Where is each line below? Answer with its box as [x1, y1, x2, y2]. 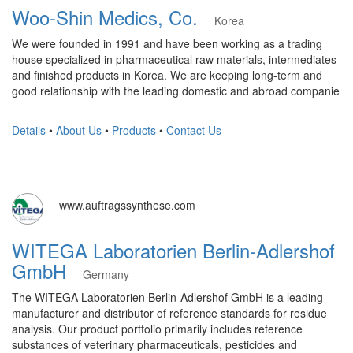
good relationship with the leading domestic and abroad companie [12, 83, 340, 98]
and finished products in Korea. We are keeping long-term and [12, 67, 322, 83]
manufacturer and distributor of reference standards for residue [12, 305, 327, 321]
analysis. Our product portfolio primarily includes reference [12, 321, 303, 336]
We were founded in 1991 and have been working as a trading [12, 35, 322, 51]
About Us [56, 122, 102, 138]
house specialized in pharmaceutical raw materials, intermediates [12, 51, 336, 67]
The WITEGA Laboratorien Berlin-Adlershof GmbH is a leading [12, 289, 323, 305]
